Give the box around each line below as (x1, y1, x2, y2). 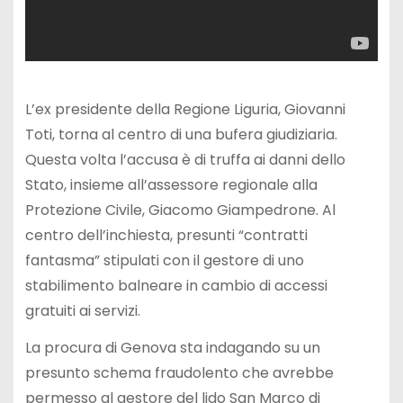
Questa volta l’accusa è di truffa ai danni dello (24, 149, 345, 171)
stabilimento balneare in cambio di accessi (24, 275, 327, 297)
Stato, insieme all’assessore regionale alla (24, 175, 318, 196)
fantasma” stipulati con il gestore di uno (24, 250, 304, 272)
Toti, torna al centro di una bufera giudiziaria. (24, 124, 337, 146)
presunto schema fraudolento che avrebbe (24, 363, 334, 384)
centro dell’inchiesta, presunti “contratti (24, 225, 308, 246)
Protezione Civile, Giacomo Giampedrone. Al (24, 200, 336, 221)
